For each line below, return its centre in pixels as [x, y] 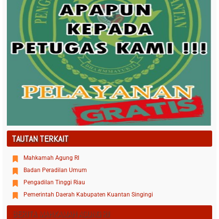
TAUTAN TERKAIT [40, 139]
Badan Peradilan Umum [55, 170]
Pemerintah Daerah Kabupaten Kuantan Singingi [88, 195]
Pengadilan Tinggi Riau [54, 183]
